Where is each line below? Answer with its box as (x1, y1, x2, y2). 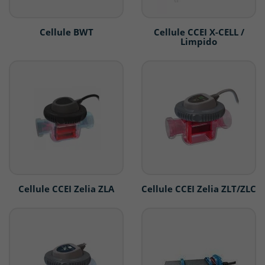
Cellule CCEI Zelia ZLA (18, 183, 114, 195)
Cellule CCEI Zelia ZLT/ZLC (141, 183, 256, 195)
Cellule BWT (39, 26, 93, 38)
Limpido (180, 35, 217, 48)
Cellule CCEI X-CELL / (153, 26, 244, 38)
